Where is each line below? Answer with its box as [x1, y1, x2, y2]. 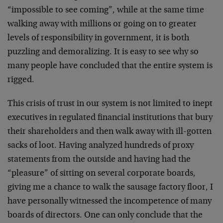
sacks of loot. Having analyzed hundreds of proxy [7, 141, 194, 150]
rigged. [7, 76, 34, 85]
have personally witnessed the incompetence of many [7, 197, 212, 206]
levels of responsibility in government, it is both [7, 34, 189, 43]
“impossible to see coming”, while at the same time [7, 6, 204, 15]
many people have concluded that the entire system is [7, 62, 213, 71]
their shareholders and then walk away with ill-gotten [7, 127, 212, 136]
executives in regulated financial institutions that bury [7, 113, 213, 122]
